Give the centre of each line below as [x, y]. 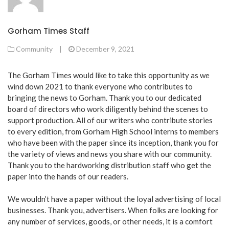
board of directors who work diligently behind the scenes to [108, 109]
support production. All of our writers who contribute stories [110, 120]
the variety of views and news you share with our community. [110, 154]
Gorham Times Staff [49, 31]
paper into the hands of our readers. [68, 176]
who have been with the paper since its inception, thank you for [113, 142]
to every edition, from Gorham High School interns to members [113, 131]
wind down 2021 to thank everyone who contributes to [100, 86]
